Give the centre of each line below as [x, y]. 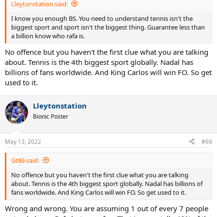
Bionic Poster [51, 116]
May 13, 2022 [23, 141]
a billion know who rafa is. [48, 36]
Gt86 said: [25, 160]
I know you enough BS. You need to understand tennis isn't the [102, 18]
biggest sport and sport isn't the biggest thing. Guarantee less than [108, 27]
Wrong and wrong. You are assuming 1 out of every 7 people [107, 208]
